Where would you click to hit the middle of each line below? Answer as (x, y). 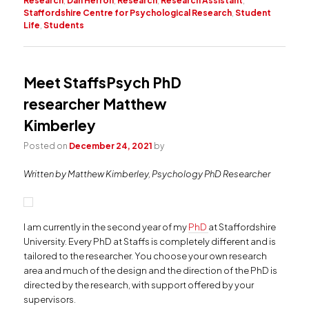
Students (64, 25)
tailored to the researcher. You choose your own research (146, 256)
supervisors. (50, 299)
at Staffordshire (242, 227)
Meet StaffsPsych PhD (103, 82)
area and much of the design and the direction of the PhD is (151, 270)
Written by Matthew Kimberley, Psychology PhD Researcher (147, 174)
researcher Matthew (96, 104)
